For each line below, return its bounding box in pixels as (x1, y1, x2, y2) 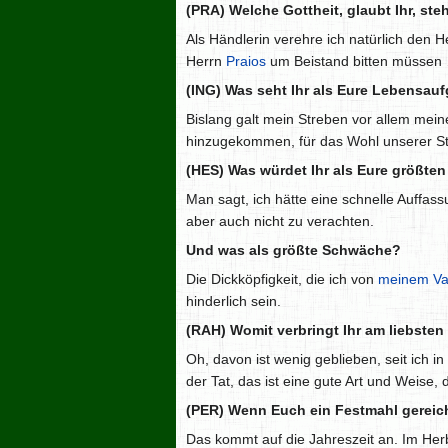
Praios (226, 53, 266, 70)
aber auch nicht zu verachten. (186, 213, 374, 230)
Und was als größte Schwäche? (186, 242, 401, 259)
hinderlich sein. (186, 293, 281, 310)
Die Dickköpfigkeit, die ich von (186, 271, 378, 288)
